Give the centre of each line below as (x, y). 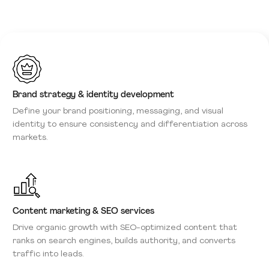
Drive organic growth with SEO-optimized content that (125, 228)
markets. (30, 138)
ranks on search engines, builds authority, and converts (124, 241)
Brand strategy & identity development (93, 95)
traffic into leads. (48, 254)
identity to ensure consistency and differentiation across (130, 125)
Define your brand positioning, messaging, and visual (118, 111)
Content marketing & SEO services (83, 212)
